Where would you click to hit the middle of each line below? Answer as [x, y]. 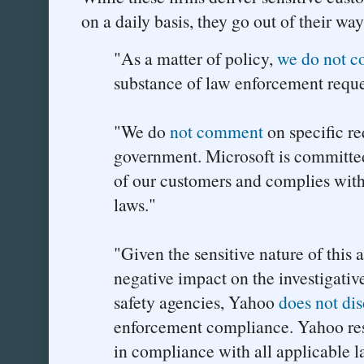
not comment [217, 131]
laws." [135, 204]
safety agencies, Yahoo [196, 301]
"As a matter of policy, [195, 58]
